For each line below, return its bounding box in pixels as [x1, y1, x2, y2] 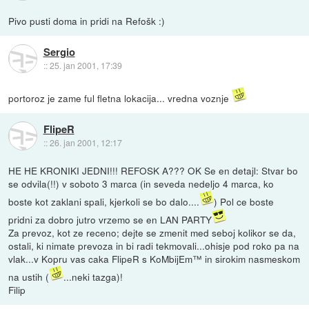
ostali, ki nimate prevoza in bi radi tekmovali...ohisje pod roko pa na [8, 238, 300, 252]
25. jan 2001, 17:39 [49, 59, 122, 71]
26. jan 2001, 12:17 [49, 136, 122, 148]
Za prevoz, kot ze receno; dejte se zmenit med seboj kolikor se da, [8, 225, 297, 239]
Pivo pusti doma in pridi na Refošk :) [8, 13, 166, 28]
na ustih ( [8, 269, 50, 283]
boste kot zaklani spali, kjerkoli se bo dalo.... [8, 194, 200, 208]
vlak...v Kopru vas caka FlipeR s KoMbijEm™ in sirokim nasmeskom [8, 251, 301, 266]
